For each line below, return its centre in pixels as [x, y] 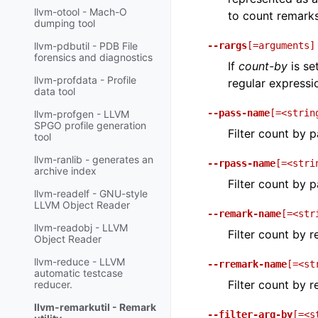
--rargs [227, 45]
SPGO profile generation [90, 126]
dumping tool [65, 23]
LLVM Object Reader [82, 205]
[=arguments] [281, 45]
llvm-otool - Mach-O [81, 12]
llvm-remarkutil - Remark [95, 307]
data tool [55, 92]
